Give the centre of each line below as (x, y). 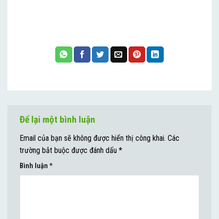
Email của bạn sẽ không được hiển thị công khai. (93, 138)
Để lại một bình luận (58, 120)
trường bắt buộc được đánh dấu (69, 150)
